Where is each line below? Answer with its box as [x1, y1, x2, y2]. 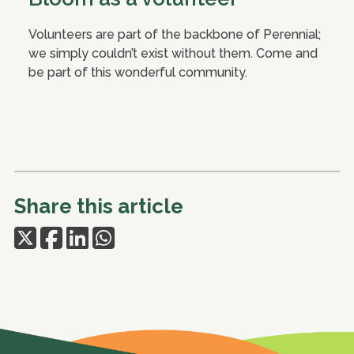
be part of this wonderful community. [28, 64, 247, 80]
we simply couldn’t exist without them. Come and [28, 45, 318, 61]
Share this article [14, 194, 183, 219]
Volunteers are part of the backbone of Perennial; [28, 26, 321, 42]
